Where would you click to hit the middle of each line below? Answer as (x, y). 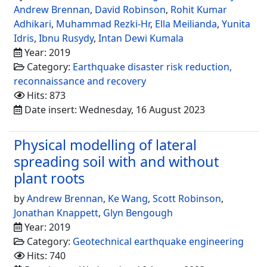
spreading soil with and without (116, 161)
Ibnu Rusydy (66, 38)
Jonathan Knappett (56, 212)
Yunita (236, 24)
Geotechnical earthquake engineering (158, 241)
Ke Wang (128, 198)
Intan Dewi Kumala (141, 38)
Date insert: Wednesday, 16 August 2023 (114, 109)
